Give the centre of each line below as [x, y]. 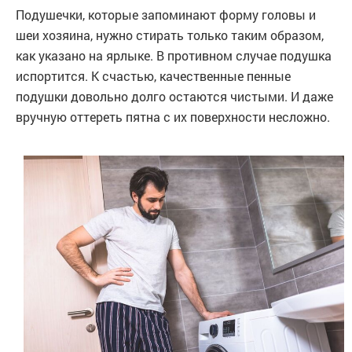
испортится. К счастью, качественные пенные [153, 76]
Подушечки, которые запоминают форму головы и [166, 15]
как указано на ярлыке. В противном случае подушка [174, 56]
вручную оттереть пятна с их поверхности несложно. [173, 117]
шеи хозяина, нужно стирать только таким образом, [170, 35]
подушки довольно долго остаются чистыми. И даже [174, 97]
